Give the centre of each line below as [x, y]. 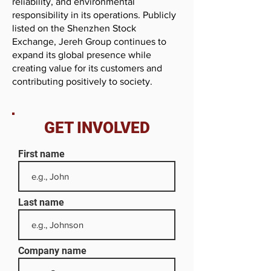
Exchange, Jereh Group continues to [89, 41]
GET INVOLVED [97, 128]
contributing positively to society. [82, 81]
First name [41, 154]
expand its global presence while [82, 55]
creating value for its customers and [87, 68]
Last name [41, 202]
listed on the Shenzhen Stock [74, 28]
